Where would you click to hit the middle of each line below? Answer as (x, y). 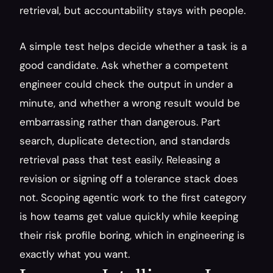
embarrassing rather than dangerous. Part (120, 122)
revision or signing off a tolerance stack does (129, 179)
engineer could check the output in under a (126, 84)
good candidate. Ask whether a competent (124, 65)
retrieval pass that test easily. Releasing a (120, 160)
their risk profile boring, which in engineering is (132, 235)
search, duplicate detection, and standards (125, 141)
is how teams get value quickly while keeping (129, 216)
